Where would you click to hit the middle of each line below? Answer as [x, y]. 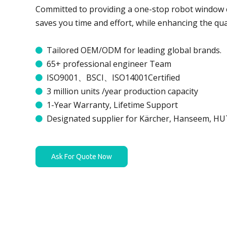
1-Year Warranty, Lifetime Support [110, 105]
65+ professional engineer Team [107, 64]
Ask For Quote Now [82, 157]
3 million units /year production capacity [120, 91]
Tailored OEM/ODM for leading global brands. [132, 50]
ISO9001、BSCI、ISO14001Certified [111, 78]
